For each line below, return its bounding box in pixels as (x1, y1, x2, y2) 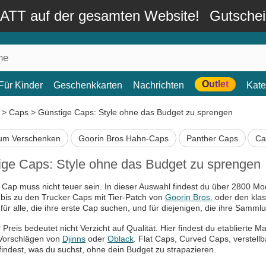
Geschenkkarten (53, 80, 122, 90)
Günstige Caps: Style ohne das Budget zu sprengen (38, 107, 233, 117)
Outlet (202, 79, 229, 89)
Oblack (107, 234, 134, 244)
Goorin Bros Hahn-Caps (78, 133, 169, 143)
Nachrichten (133, 80, 184, 90)
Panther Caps (186, 133, 238, 143)
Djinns (62, 234, 85, 244)
